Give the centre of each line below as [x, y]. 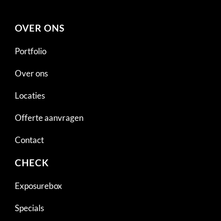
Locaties [30, 95]
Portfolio [31, 51]
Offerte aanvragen [49, 117]
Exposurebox [38, 185]
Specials [29, 208]
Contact [29, 140]
